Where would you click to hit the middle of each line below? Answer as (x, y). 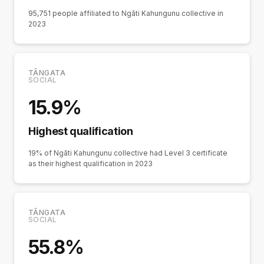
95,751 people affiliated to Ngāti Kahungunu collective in (126, 14)
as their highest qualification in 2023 (90, 164)
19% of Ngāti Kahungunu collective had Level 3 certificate (128, 153)
